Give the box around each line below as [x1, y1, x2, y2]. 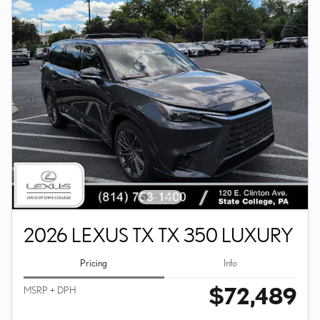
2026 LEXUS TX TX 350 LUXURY [24, 224, 294, 246]
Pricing [80, 256, 108, 269]
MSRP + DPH [24, 284, 76, 296]
